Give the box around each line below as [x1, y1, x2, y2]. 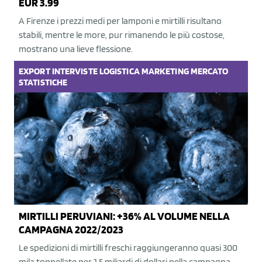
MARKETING [141, 65, 189, 77]
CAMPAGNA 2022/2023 [19, 222, 123, 236]
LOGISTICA [99, 65, 140, 77]
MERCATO [190, 65, 229, 77]
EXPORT [19, 65, 50, 77]
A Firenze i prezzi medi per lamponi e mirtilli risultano [19, 15, 222, 26]
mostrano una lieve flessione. [19, 43, 133, 54]
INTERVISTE [51, 65, 98, 77]
